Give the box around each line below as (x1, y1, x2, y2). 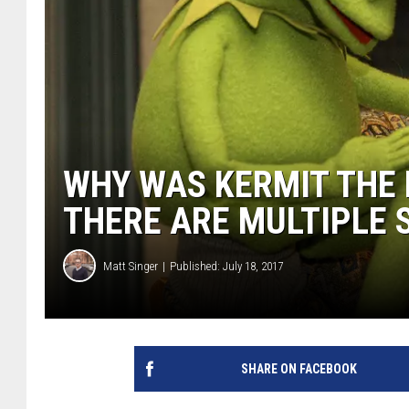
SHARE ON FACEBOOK (240, 362, 357, 377)
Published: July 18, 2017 (170, 258, 283, 273)
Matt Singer (103, 258, 158, 273)
